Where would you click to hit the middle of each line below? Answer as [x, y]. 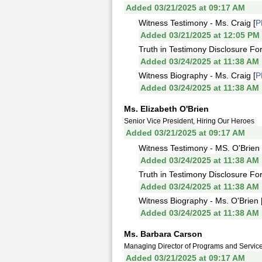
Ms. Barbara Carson [163, 234]
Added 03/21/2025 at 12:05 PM [200, 35]
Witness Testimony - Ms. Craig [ [197, 23]
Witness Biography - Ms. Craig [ [197, 75]
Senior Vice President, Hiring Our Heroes [189, 121]
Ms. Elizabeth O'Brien [166, 109]
